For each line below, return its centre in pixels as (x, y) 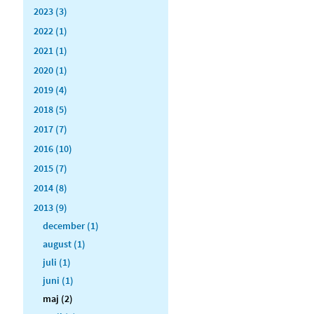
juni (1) (58, 280)
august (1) (64, 244)
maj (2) (58, 298)
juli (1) (57, 262)
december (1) (71, 225)
